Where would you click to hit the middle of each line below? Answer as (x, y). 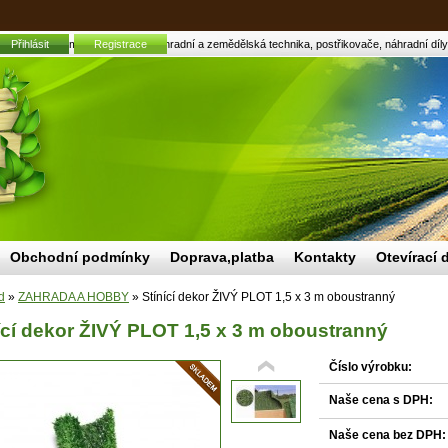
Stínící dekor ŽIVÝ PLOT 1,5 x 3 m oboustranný (267, 297)
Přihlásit (30, 44)
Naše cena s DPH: (381, 400)
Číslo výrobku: (370, 367)
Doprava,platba (222, 257)
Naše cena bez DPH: (387, 435)
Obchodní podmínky (80, 257)
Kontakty (325, 257)
